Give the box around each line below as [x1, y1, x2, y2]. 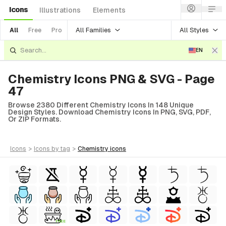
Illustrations [39, 6, 81, 14]
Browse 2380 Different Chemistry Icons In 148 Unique [8, 101, 194, 109]
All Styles [180, 26, 209, 34]
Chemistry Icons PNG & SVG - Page [8, 72, 215, 86]
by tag [51, 145, 70, 152]
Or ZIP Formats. [8, 115, 61, 123]
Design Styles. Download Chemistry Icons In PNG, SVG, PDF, [8, 108, 211, 116]
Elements [93, 6, 126, 14]
